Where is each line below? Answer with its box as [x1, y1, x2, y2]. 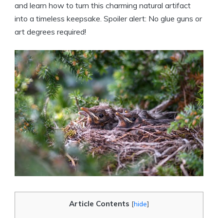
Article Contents [69, 199, 129, 208]
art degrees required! [15, 27, 86, 36]
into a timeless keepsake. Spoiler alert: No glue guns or [15, 14, 202, 23]
